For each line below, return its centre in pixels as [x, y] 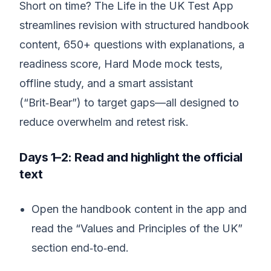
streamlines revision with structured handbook [134, 25]
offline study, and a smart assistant [106, 83]
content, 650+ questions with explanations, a [132, 44]
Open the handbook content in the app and [139, 209]
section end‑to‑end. [80, 248]
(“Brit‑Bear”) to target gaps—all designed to [129, 103]
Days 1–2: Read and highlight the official [131, 157]
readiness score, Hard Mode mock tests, [121, 64]
